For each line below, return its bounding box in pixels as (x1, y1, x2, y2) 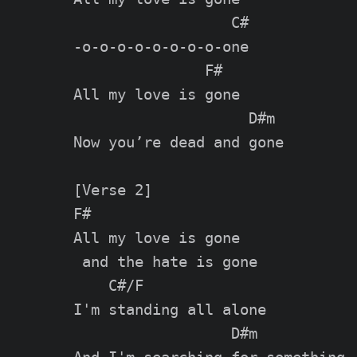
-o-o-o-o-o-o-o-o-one (73, 38, 249, 56)
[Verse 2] (73, 182, 152, 199)
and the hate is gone (73, 253, 257, 271)
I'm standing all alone (73, 301, 266, 319)
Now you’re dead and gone (73, 134, 284, 151)
